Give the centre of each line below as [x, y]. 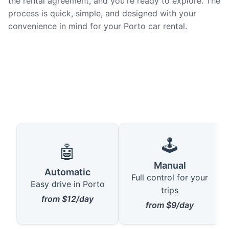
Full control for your [170, 178]
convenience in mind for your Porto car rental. [98, 26]
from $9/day [170, 205]
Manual [170, 166]
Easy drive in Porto [67, 184]
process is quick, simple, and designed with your [102, 13]
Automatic [67, 172]
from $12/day [67, 199]
